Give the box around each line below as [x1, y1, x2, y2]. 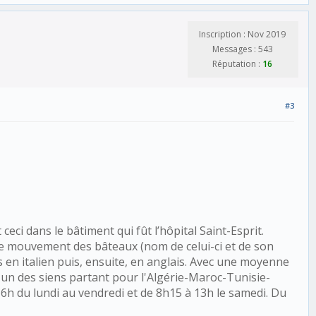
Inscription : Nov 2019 [199, 28, 286, 41]
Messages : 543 [212, 43, 273, 56]
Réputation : [212, 58, 262, 71]
